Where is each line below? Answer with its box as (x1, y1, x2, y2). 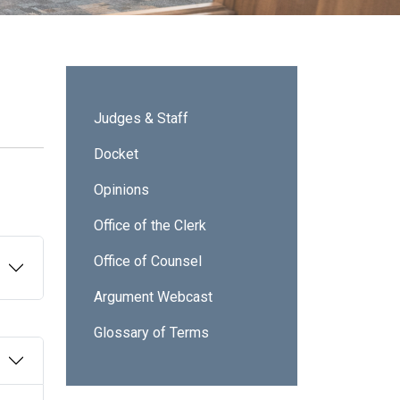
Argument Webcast (94, 287, 212, 305)
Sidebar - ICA (79, 78, 171, 96)
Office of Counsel (94, 252, 202, 270)
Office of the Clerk (94, 216, 206, 234)
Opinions (94, 180, 149, 198)
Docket (94, 145, 138, 162)
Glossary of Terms (94, 323, 209, 341)
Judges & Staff (94, 109, 188, 127)
